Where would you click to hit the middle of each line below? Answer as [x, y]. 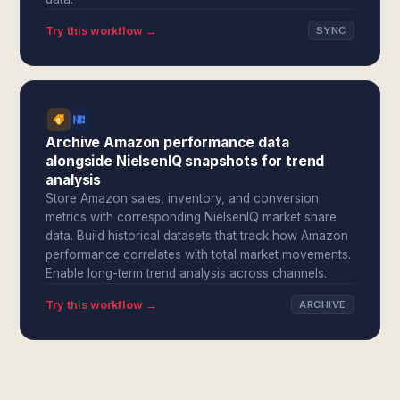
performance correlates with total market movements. [199, 254]
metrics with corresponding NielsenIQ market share [192, 217]
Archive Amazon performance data [167, 142]
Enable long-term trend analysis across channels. [187, 273]
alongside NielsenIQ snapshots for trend [185, 161]
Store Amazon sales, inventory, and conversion [183, 198]
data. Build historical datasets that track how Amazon [197, 236]
